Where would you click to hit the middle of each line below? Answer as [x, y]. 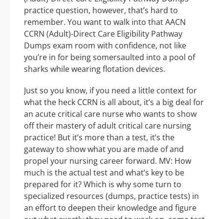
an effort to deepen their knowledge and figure [110, 208]
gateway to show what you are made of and [104, 149]
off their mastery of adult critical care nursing [108, 125]
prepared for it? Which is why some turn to [103, 184]
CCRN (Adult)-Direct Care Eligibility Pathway [103, 33]
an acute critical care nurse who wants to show [110, 114]
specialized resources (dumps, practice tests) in [111, 196]
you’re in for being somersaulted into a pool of [109, 57]
